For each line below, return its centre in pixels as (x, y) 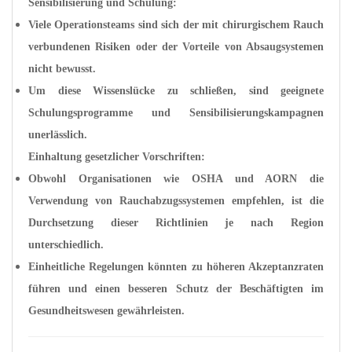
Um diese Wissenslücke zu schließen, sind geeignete (176, 91)
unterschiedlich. (66, 245)
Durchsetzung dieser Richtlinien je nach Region (176, 223)
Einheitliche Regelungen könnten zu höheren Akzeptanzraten (176, 267)
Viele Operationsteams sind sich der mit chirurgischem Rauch (176, 25)
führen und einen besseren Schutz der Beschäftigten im (176, 289)
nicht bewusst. (62, 69)
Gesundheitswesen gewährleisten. (106, 311)
